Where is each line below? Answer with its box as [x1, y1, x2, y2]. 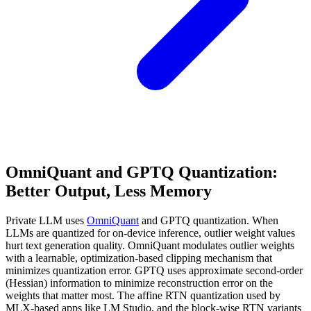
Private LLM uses [6, 214, 87, 226]
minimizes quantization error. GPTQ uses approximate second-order [6, 264, 303, 276]
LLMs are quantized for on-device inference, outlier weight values [6, 226, 295, 239]
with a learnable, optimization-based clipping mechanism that [6, 251, 272, 264]
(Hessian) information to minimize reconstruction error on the [6, 276, 273, 289]
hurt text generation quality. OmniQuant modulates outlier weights [6, 239, 294, 251]
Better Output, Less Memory [6, 182, 212, 200]
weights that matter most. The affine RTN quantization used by [6, 289, 280, 301]
